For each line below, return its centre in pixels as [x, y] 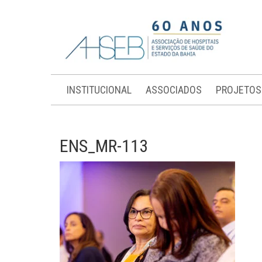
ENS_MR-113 [104, 146]
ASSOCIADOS [174, 90]
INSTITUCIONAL [99, 90]
